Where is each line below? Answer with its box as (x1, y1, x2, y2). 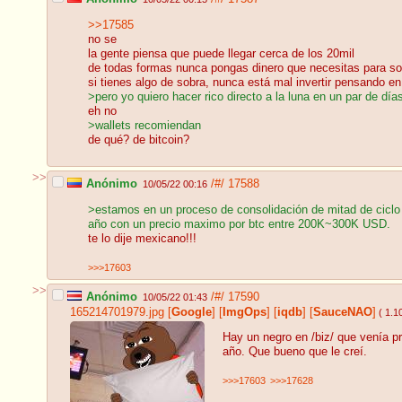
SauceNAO (313, 305, 372, 319)
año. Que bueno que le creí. (223, 345, 367, 359)
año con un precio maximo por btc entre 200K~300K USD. (88, 218, 390, 232)
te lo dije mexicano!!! (88, 232, 197, 246)
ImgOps (223, 305, 267, 319)
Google (171, 305, 212, 319)
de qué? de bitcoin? (88, 134, 189, 147)
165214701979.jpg (70, 305, 164, 319)
